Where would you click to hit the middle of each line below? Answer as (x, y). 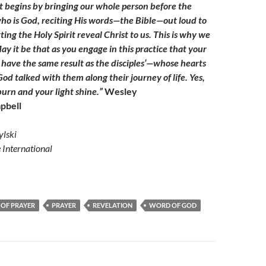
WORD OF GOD (173, 205)
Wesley (121, 91)
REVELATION (113, 205)
